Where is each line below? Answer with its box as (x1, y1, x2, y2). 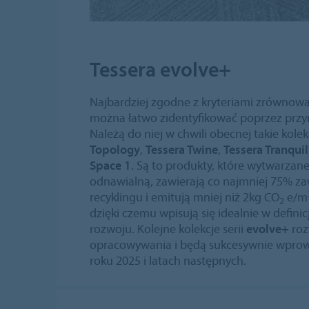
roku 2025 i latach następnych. (90, 252, 246, 269)
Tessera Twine (146, 141, 218, 158)
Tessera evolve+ (90, 56, 231, 83)
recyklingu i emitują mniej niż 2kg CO (90, 189, 279, 206)
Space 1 (90, 157, 131, 174)
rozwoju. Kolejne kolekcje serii (90, 221, 246, 237)
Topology (90, 141, 140, 158)
